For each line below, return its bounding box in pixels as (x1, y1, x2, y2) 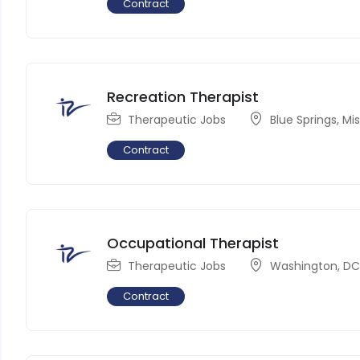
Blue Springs (270, 111, 337, 128)
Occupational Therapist (107, 232, 280, 253)
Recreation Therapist (107, 86, 260, 107)
